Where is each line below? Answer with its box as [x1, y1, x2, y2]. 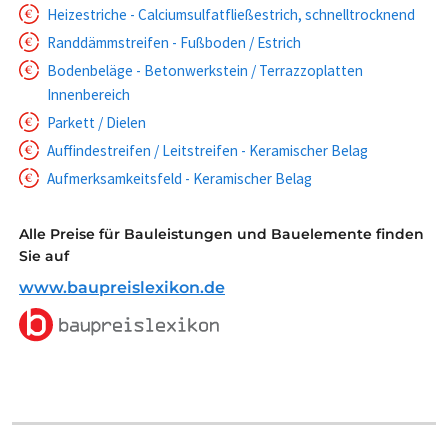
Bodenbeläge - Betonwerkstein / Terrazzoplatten [47, 60, 363, 80]
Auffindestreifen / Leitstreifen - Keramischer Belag [47, 140, 368, 160]
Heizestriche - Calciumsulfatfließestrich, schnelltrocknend [47, 4, 415, 24]
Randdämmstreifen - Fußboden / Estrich [47, 32, 301, 52]
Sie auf [19, 246, 69, 265]
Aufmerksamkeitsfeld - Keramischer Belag [47, 168, 312, 188]
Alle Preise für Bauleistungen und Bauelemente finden [19, 224, 424, 243]
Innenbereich [47, 84, 130, 104]
